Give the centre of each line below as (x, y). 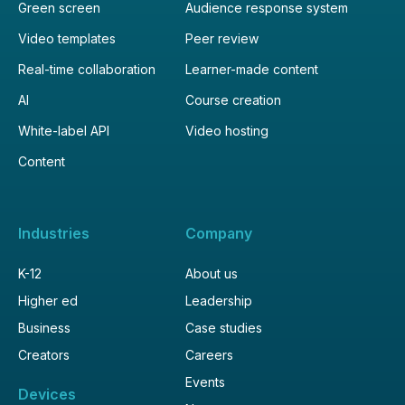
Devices (47, 394)
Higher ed (48, 300)
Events (205, 381)
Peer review (222, 38)
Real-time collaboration (87, 69)
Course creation (233, 99)
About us (212, 273)
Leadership (219, 300)
